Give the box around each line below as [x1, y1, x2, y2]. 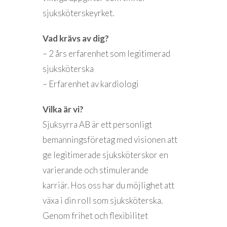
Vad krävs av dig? [43, 33, 109, 44]
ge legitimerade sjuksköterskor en [43, 149, 168, 160]
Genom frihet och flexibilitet [43, 210, 148, 221]
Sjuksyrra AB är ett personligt [43, 119, 152, 130]
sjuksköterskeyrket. [43, 8, 114, 18]
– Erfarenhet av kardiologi [43, 79, 139, 89]
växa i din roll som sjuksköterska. [43, 195, 163, 206]
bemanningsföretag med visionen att [43, 134, 177, 145]
